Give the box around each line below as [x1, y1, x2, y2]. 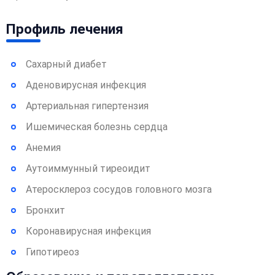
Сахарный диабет [26, 58, 107, 70]
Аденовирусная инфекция [26, 79, 146, 91]
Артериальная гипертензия [26, 100, 149, 112]
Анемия [26, 142, 61, 153]
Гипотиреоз [26, 246, 79, 258]
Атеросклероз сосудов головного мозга [26, 184, 212, 195]
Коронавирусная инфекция [26, 225, 151, 237]
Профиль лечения [6, 21, 123, 37]
